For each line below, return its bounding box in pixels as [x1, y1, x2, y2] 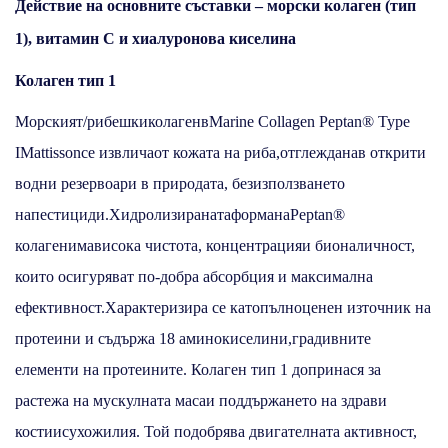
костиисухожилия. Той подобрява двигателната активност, [15, 422, 417, 440]
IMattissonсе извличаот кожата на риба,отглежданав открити [15, 143, 426, 161]
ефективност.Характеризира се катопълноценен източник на [15, 298, 431, 316]
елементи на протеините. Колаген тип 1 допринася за [15, 360, 381, 378]
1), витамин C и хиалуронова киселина [15, 29, 296, 47]
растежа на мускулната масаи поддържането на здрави [15, 391, 387, 409]
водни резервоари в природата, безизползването [15, 174, 345, 192]
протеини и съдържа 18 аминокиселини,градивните [15, 329, 371, 347]
